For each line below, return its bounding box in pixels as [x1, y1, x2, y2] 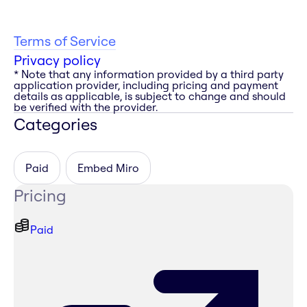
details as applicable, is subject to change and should [14, 89, 286, 103]
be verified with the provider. [14, 100, 158, 114]
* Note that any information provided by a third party [14, 67, 284, 82]
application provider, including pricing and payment [14, 78, 278, 93]
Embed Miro [77, 161, 139, 175]
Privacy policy [14, 51, 101, 69]
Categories [14, 114, 97, 135]
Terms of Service [14, 32, 116, 50]
